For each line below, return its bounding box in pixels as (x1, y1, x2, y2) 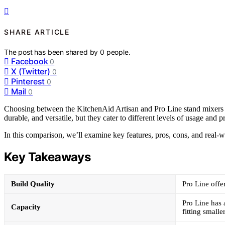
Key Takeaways (4, 150, 91, 165)
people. (106, 48, 131, 57)
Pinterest (11, 76, 45, 87)
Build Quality (11, 180, 55, 188)
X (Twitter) (11, 66, 50, 77)
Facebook (11, 56, 48, 67)
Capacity (11, 203, 41, 211)
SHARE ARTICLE (4, 28, 70, 37)
